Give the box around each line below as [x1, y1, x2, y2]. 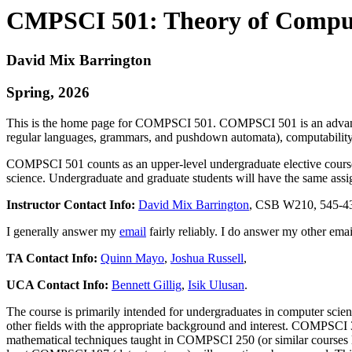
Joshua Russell [170, 251, 244, 265]
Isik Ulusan [188, 277, 244, 291]
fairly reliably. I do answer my [146, 224, 301, 238]
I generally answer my [6, 224, 119, 238]
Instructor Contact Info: [6, 197, 135, 211]
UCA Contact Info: [6, 277, 108, 291]
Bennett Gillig [112, 277, 181, 291]
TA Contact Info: [6, 251, 101, 265]
